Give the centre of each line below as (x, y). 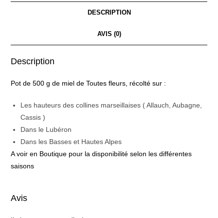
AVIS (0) (109, 34)
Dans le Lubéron (46, 130)
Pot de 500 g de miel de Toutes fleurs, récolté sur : (89, 83)
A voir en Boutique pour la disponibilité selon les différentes (101, 154)
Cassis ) (33, 118)
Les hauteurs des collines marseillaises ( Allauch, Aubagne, (111, 105)
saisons (23, 166)
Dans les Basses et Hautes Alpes (71, 142)
